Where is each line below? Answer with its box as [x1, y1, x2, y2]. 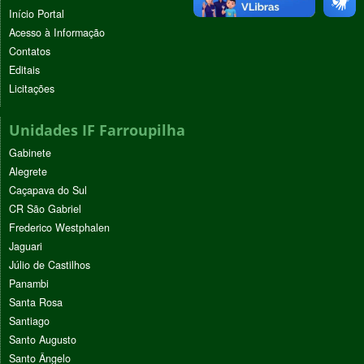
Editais [9, 62, 40, 77]
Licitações [9, 80, 54, 96]
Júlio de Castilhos [9, 257, 90, 272]
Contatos [9, 43, 50, 58]
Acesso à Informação [9, 24, 105, 40]
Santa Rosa [9, 294, 63, 310]
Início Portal [9, 6, 64, 21]
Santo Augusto [9, 331, 76, 347]
